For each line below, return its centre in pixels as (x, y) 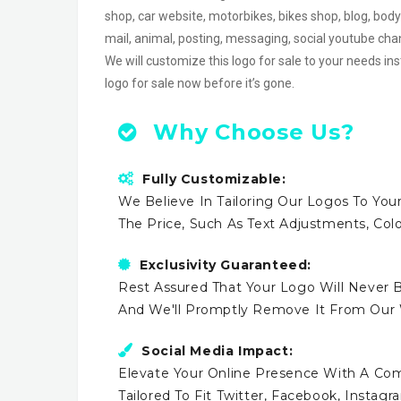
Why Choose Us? (250, 132)
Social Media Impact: (218, 351)
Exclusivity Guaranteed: (226, 265)
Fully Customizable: (214, 179)
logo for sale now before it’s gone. (200, 84)
